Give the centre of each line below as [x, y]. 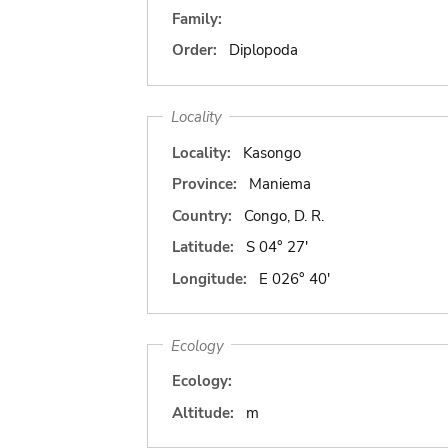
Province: [204, 184]
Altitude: [203, 412]
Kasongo [271, 152]
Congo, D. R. [283, 215]
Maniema [279, 184]
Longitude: [209, 278]
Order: [194, 50]
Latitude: [203, 247]
